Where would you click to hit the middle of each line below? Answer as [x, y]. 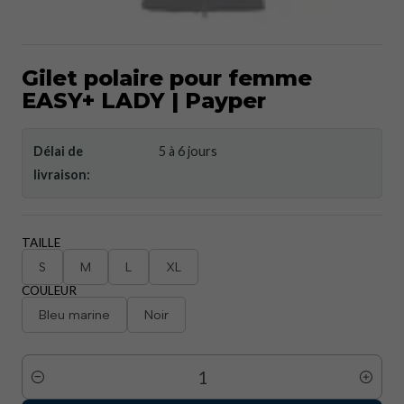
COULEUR [49, 290]
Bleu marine [74, 315]
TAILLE [41, 243]
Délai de [58, 151]
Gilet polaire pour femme [167, 78]
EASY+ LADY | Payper [144, 101]
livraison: [62, 174]
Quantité [48, 387]
